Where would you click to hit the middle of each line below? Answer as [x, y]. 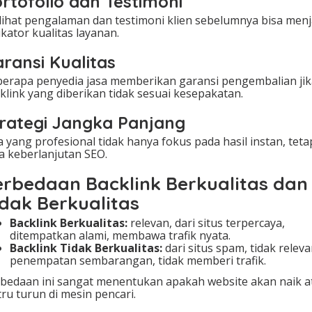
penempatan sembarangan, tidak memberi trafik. [138, 261]
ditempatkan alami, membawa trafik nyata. [120, 236]
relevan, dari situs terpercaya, [206, 223]
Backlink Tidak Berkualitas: [86, 248]
